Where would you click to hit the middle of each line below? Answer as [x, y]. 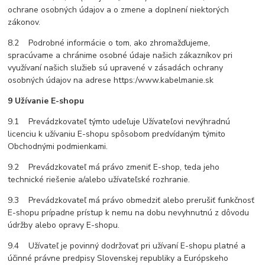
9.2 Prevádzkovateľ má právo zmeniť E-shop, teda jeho [114, 167]
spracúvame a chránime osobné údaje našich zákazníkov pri [120, 56]
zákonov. [24, 22]
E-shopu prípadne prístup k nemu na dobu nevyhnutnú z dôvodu [129, 213]
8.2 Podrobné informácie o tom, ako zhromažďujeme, [109, 43]
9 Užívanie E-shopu [46, 101]
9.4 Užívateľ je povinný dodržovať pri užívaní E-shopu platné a [127, 246]
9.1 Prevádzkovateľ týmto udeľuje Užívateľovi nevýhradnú [119, 122]
